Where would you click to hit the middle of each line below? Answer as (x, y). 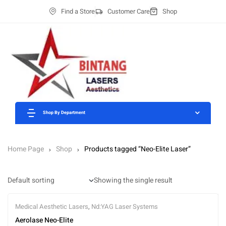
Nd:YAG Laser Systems (125, 207)
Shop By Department (64, 113)
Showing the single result (133, 181)
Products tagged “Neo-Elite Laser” (137, 149)
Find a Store (78, 11)
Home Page (26, 149)
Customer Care (128, 11)
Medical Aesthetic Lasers (52, 207)
